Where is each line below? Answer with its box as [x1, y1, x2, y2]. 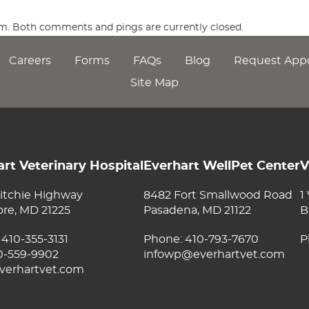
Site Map [130, 77, 179, 88]
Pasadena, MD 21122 [143, 205, 251, 216]
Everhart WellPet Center [143, 160, 300, 172]
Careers [8, 55, 51, 66]
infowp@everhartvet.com [143, 249, 285, 260]
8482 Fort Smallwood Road [143, 190, 292, 201]
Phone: [143, 234, 185, 245]
